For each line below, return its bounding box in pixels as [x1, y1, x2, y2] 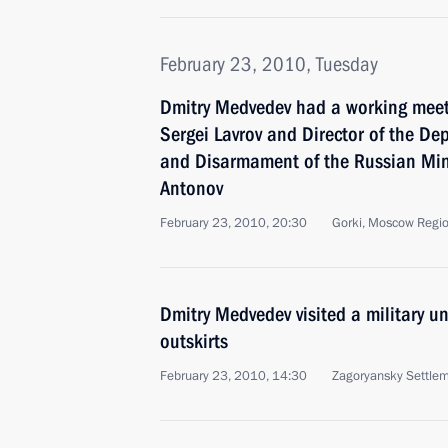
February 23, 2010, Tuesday [160, 52, 378, 76]
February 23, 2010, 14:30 [160, 367, 307, 385]
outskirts [160, 329, 228, 353]
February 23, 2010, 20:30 [160, 214, 307, 232]
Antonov [160, 176, 223, 200]
